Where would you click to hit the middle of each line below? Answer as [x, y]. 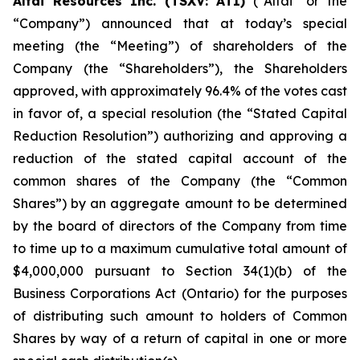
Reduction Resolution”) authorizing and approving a [180, 136]
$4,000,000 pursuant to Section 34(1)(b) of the [180, 271]
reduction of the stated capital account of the [180, 158]
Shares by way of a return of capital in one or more [180, 338]
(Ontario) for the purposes [262, 293]
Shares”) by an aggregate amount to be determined [180, 203]
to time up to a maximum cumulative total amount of [180, 248]
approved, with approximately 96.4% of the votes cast [180, 91]
